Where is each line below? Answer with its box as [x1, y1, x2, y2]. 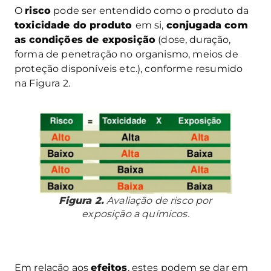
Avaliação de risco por [103, 195, 212, 207]
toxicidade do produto [15, 19, 135, 31]
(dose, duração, [155, 34, 231, 46]
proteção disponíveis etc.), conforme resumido [15, 63, 243, 75]
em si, [135, 19, 166, 31]
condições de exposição [28, 34, 156, 46]
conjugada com [166, 19, 248, 31]
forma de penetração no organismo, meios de [15, 48, 238, 60]
